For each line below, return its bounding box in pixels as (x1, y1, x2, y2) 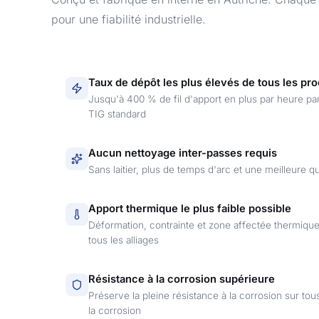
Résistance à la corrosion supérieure (88, 273, 275, 286)
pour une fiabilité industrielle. (51, 12, 206, 26)
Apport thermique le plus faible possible (88, 202, 291, 215)
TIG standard (88, 108, 146, 120)
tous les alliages (88, 234, 159, 246)
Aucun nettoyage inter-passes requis (88, 147, 277, 159)
